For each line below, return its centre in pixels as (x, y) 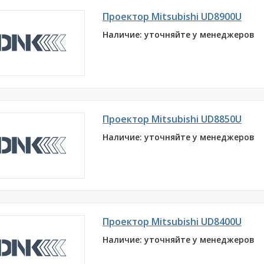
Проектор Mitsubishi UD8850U (172, 119)
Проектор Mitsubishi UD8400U (172, 222)
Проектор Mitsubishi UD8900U (172, 16)
